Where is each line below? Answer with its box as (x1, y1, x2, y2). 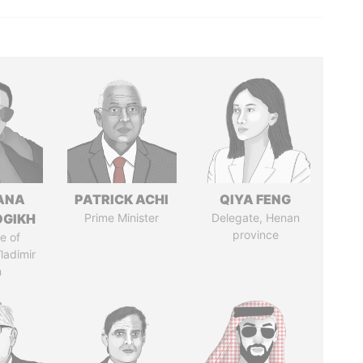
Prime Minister (84, 211, 160, 224)
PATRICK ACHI (75, 191, 169, 207)
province (232, 228, 279, 241)
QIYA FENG (220, 191, 292, 207)
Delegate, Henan (211, 211, 300, 224)
